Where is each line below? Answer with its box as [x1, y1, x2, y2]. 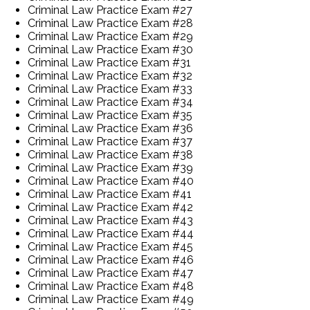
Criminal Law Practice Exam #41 [28, 187, 192, 201]
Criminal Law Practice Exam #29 [28, 29, 193, 43]
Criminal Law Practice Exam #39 [28, 161, 193, 174]
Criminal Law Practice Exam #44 [28, 226, 194, 240]
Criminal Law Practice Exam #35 [28, 108, 192, 122]
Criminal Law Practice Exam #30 [28, 42, 193, 56]
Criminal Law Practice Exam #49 [28, 292, 194, 306]
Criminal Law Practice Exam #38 [28, 147, 193, 161]
